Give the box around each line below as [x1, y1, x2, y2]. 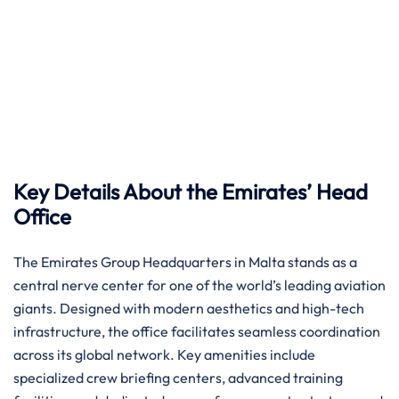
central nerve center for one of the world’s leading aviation [13, 276, 386, 294]
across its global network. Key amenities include [13, 346, 315, 363]
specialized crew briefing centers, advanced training [13, 369, 343, 387]
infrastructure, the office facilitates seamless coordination [13, 322, 380, 340]
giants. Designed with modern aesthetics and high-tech [13, 299, 364, 317]
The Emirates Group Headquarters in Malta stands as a [13, 253, 357, 271]
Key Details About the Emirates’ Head [13, 178, 368, 205]
